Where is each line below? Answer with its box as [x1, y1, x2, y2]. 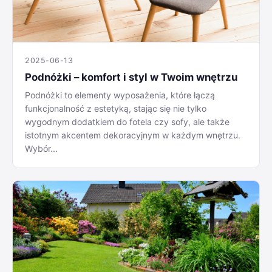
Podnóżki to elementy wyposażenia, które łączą [25, 89, 215, 100]
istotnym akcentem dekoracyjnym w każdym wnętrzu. [25, 129, 240, 140]
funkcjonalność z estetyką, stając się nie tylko [25, 103, 206, 114]
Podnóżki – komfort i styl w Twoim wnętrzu [25, 70, 237, 83]
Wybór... [25, 143, 58, 154]
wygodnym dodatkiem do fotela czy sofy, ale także [25, 116, 229, 127]
